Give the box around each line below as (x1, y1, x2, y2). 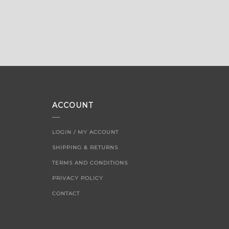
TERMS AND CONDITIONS (52, 159, 128, 166)
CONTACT (52, 190, 80, 197)
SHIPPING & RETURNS (52, 144, 118, 151)
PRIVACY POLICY (52, 175, 103, 181)
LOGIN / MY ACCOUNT (52, 129, 119, 135)
